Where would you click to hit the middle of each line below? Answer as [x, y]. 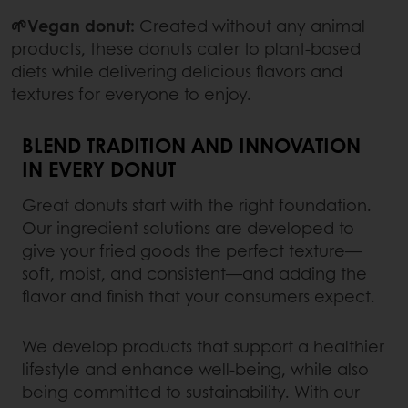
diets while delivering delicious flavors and [177, 71]
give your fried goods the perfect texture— [192, 250]
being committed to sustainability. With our [191, 391]
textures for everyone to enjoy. [131, 93]
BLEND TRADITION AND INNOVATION [191, 144]
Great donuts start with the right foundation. [197, 204]
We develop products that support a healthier [203, 346]
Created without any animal [250, 25]
